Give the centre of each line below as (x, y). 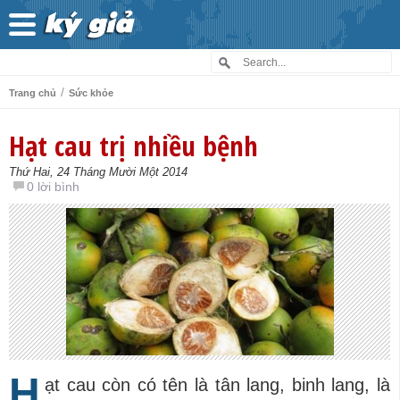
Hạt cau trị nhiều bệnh (133, 146)
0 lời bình (53, 187)
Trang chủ (33, 93)
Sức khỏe (91, 93)
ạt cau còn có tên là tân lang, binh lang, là (217, 385)
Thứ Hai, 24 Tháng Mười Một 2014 (98, 172)
